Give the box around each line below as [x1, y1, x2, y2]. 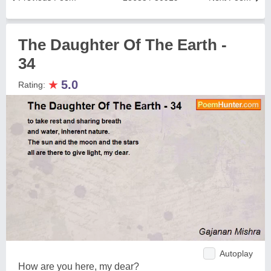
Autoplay [220, 248, 253, 258]
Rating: [18, 80, 48, 90]
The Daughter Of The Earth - [18, 36, 227, 54]
